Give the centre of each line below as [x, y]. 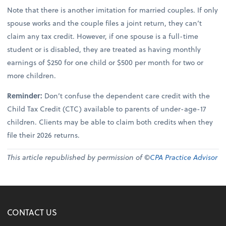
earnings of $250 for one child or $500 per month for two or [105, 62]
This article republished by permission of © [79, 157]
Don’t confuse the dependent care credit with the [127, 95]
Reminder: [26, 95]
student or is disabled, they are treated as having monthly [104, 49]
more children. [32, 75]
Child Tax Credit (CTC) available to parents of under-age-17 [107, 108]
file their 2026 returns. [44, 135]
